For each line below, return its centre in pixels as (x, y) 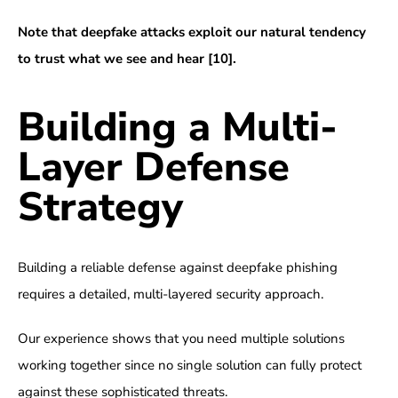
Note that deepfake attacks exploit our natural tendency (191, 32)
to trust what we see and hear (112, 59)
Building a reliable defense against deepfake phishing (177, 268)
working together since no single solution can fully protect (189, 366)
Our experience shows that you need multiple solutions (181, 339)
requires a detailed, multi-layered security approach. (170, 295)
